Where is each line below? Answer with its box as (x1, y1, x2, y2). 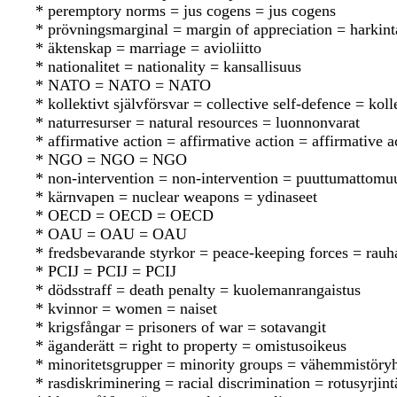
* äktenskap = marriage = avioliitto (35, 39, 261, 58)
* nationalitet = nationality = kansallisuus (35, 58, 301, 76)
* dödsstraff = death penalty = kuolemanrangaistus (35, 281, 361, 300)
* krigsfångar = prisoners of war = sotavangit (35, 318, 326, 337)
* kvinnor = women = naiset (35, 300, 217, 318)
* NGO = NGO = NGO (35, 151, 187, 169)
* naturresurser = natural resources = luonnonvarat (35, 113, 360, 132)
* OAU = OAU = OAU (35, 225, 187, 244)
